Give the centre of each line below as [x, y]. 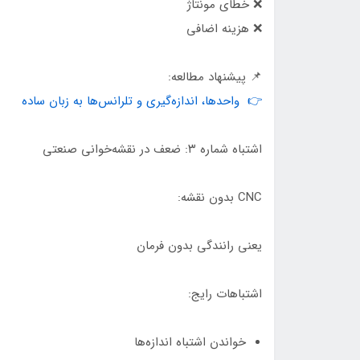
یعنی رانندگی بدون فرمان [199, 245]
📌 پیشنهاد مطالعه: [215, 77]
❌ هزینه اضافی [224, 29]
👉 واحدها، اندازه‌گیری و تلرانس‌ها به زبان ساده [142, 101]
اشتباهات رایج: [225, 294]
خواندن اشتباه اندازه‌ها [190, 342]
